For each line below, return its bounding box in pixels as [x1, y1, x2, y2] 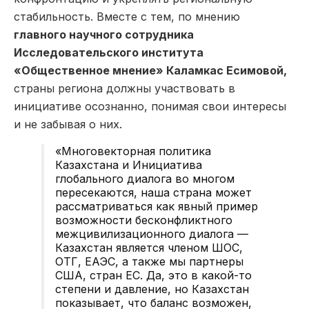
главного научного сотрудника [14, 27, 194, 41]
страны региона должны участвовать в [14, 81, 235, 95]
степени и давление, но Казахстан [55, 281, 249, 296]
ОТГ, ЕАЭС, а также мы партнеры [55, 254, 243, 268]
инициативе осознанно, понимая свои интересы [14, 99, 286, 113]
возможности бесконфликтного [55, 212, 232, 227]
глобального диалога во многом [55, 171, 235, 186]
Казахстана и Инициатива [55, 157, 202, 172]
